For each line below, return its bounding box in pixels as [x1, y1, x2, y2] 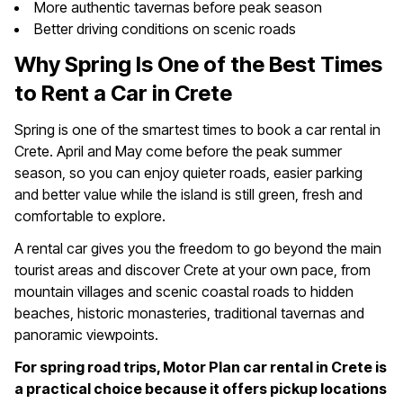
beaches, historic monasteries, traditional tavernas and [14, 304, 364, 323]
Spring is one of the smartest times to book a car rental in [14, 121, 381, 139]
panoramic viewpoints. [14, 326, 158, 345]
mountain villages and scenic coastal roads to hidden [14, 282, 354, 301]
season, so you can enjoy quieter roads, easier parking [14, 164, 363, 183]
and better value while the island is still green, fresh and [14, 185, 363, 204]
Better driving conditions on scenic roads [34, 20, 296, 39]
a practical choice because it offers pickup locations [14, 380, 387, 399]
